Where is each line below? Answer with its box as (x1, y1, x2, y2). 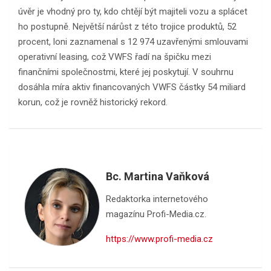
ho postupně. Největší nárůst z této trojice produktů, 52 (18, 21, 237, 32)
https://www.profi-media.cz (106, 233, 213, 244)
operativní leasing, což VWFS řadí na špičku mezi (18, 51, 211, 62)
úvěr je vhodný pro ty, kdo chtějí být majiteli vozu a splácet (18, 5, 247, 17)
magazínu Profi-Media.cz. (106, 208, 206, 220)
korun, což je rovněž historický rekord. (18, 96, 168, 108)
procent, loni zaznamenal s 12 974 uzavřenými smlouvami (18, 36, 248, 47)
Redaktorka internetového (106, 193, 208, 204)
